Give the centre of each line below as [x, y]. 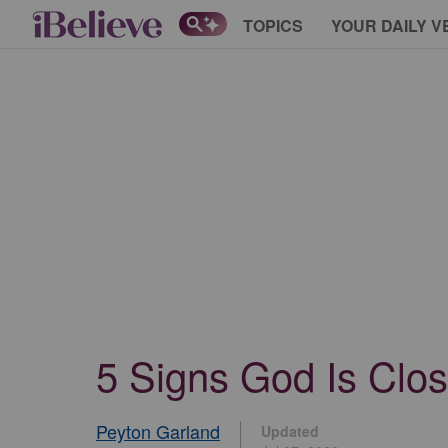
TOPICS [273, 25]
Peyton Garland [158, 431]
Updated [290, 431]
